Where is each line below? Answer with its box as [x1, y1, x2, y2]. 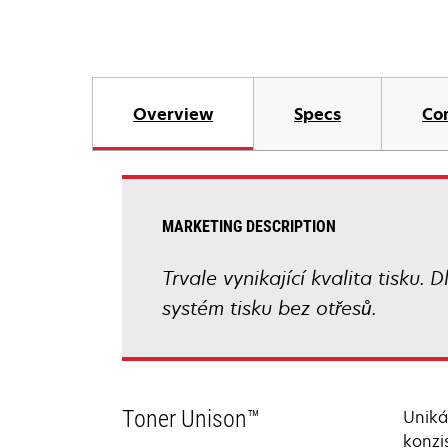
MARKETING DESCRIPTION [162, 217, 336, 236]
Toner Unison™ [122, 405, 260, 433]
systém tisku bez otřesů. [162, 295, 377, 321]
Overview [133, 103, 213, 125]
